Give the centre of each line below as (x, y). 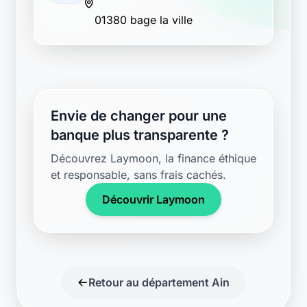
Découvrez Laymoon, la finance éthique (153, 158)
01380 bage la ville (144, 20)
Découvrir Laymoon (153, 199)
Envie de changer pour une (139, 116)
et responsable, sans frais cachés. (138, 175)
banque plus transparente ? (140, 135)
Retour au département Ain (159, 282)
